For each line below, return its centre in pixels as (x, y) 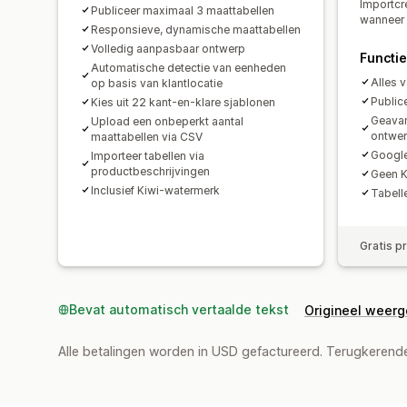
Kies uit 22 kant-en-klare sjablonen (183, 102)
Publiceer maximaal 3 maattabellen (183, 10)
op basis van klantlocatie (157, 83)
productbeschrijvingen (150, 171)
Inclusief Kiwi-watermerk (155, 190)
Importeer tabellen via (148, 155)
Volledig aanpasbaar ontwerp (168, 48)
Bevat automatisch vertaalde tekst (179, 309)
